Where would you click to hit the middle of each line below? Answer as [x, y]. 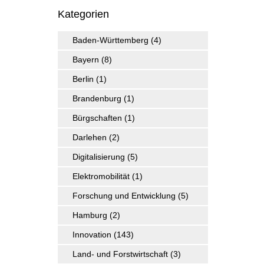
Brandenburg [97, 98]
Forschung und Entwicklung [124, 195]
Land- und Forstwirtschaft [121, 254]
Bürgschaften [98, 118]
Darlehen [90, 137]
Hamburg [90, 215]
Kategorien [84, 14]
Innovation [92, 234]
